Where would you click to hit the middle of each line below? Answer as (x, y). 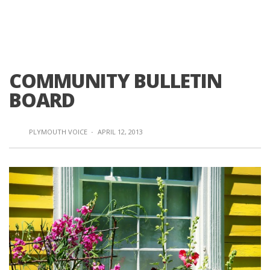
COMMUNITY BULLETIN (115, 80)
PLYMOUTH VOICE (58, 132)
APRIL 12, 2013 (120, 132)
